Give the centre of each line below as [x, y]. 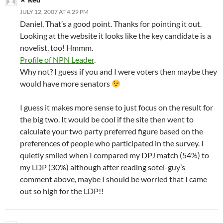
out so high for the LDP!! [62, 191]
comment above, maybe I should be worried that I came [113, 179]
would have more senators [66, 83]
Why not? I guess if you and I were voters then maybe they [118, 71]
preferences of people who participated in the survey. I [112, 143]
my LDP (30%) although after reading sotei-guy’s [103, 167]
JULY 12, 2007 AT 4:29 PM [54, 12]
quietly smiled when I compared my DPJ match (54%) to [114, 155]
